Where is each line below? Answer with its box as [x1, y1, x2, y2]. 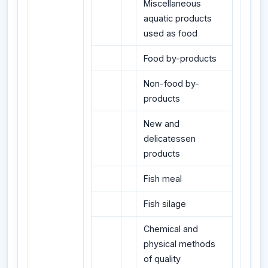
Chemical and [144, 223, 198, 234]
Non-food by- [144, 78, 199, 89]
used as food [144, 28, 197, 38]
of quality [144, 253, 181, 264]
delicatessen [144, 133, 196, 144]
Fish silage [144, 198, 186, 209]
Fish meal [144, 173, 182, 184]
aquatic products [144, 13, 212, 23]
